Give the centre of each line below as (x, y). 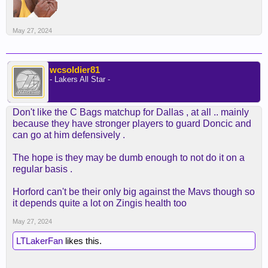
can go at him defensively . (69, 135)
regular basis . (42, 169)
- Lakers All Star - (80, 79)
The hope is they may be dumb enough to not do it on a (129, 158)
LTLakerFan (39, 241)
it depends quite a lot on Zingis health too (100, 203)
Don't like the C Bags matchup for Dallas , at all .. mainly (131, 112)
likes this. (82, 241)
